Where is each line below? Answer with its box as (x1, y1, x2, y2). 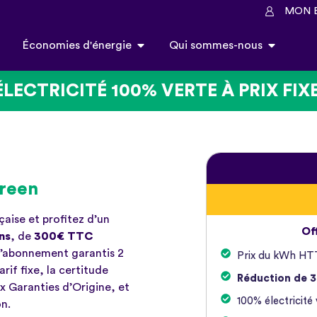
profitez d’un (42, 214, 110, 226)
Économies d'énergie (23, 40, 132, 52)
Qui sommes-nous (169, 40, 263, 52)
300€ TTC (34, 231, 93, 243)
